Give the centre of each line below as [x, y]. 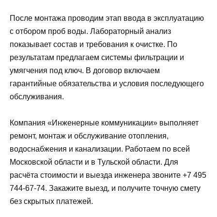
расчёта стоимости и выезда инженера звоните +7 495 [108, 175]
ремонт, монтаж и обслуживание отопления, [89, 136]
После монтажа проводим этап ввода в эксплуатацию [107, 18]
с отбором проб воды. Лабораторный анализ [90, 31]
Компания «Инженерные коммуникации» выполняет [104, 123]
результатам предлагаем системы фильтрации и [97, 57]
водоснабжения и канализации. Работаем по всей [100, 149]
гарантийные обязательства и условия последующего [107, 83]
